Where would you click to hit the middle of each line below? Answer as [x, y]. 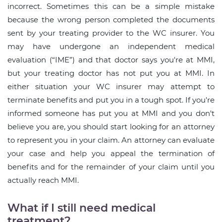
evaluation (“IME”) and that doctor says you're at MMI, [111, 60]
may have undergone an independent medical [111, 47]
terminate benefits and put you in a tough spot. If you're [111, 100]
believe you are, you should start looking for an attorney [111, 127]
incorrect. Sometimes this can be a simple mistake [111, 6]
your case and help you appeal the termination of [111, 154]
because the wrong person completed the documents [111, 20]
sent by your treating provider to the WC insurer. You [111, 33]
